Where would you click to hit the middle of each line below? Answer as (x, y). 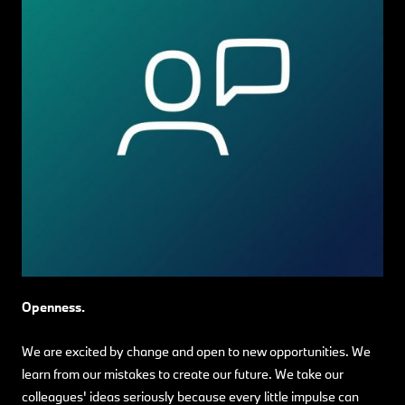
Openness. (53, 306)
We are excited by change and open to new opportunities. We (196, 351)
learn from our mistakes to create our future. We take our (183, 373)
